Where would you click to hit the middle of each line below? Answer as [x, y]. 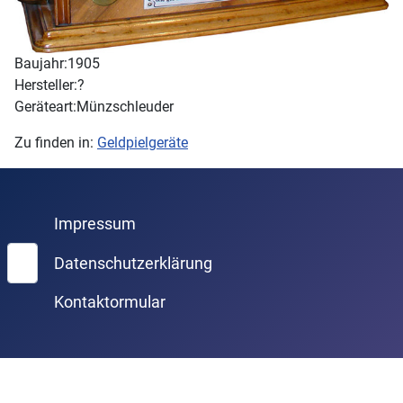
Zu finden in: [56, 143]
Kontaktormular [109, 303]
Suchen [30, 253]
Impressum [94, 224]
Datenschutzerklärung [133, 263]
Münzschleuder [125, 107]
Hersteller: [46, 85]
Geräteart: [45, 107]
